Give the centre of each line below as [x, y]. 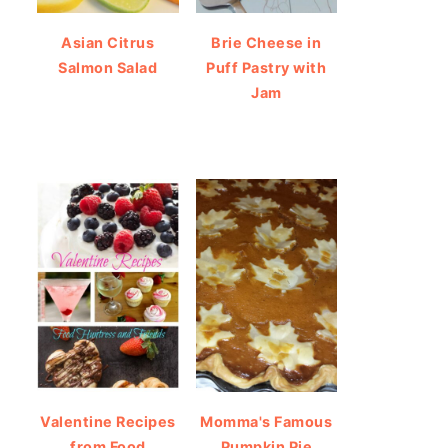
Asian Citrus [108, 43]
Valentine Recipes [108, 421]
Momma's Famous [266, 421]
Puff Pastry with [266, 68]
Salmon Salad [108, 68]
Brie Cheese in [266, 43]
